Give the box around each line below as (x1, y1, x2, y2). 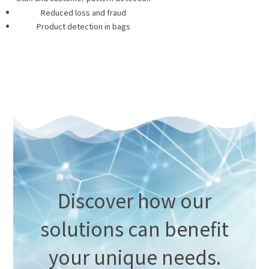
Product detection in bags (37, 20, 131, 32)
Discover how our (58, 187, 211, 214)
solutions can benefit (40, 215, 229, 243)
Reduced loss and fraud (41, 6, 127, 18)
